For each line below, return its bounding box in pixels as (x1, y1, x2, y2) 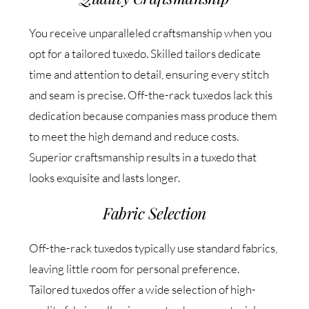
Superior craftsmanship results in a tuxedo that (29, 150, 257, 165)
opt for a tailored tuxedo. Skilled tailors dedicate (29, 46, 261, 61)
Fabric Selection (103, 202, 206, 224)
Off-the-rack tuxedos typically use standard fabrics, (29, 241, 278, 256)
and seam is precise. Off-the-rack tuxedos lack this (29, 88, 273, 103)
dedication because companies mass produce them (29, 108, 278, 123)
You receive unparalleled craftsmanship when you (29, 26, 272, 41)
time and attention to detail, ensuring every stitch (29, 67, 270, 82)
